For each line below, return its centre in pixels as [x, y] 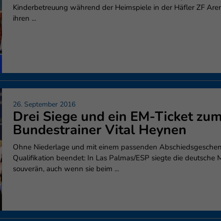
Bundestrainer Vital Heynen [100, 130]
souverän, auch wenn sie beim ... [66, 169]
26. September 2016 [44, 104]
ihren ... [24, 18]
